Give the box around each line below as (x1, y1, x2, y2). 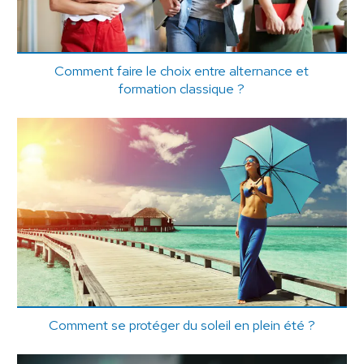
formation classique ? (119, 79, 245, 97)
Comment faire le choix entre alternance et (54, 61, 310, 80)
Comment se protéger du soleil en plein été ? (48, 316, 315, 335)
